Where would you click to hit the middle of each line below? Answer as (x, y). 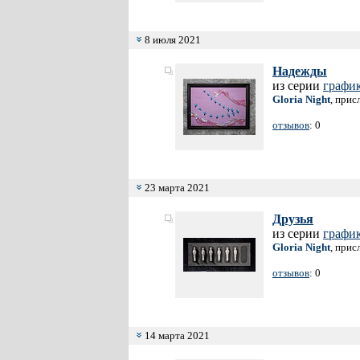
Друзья (293, 219)
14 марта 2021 (176, 335)
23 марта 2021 (176, 188)
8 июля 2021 (172, 40)
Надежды (300, 71)
